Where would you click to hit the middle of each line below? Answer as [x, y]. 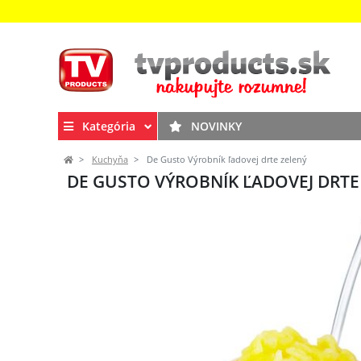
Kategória [109, 126]
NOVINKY [215, 126]
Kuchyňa [110, 160]
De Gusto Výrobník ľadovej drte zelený [226, 160]
